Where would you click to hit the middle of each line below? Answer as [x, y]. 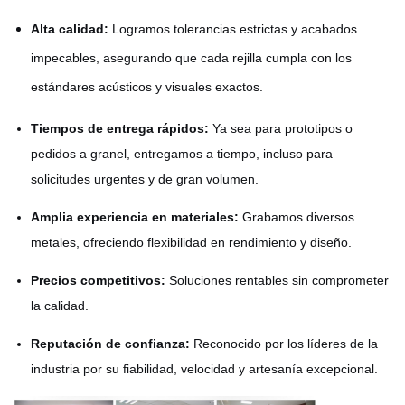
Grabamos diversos [297, 217]
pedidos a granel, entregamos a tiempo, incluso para [182, 154]
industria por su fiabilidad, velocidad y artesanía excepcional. [204, 369]
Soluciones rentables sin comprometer [277, 281]
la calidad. [60, 306]
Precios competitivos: [98, 281]
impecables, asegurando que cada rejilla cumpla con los [191, 58]
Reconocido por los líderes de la [284, 344]
